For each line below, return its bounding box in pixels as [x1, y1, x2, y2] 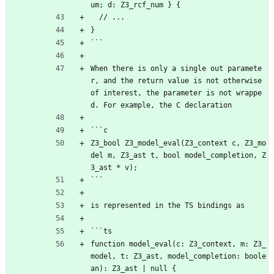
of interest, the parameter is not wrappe [91, 88, 262, 97]
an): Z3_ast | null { [91, 264, 176, 273]
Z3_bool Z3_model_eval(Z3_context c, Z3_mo [91, 138, 266, 147]
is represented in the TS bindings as [91, 201, 245, 210]
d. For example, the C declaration [91, 100, 232, 109]
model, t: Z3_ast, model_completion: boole [91, 251, 266, 261]
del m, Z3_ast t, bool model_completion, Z [91, 150, 266, 160]
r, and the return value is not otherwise [91, 76, 262, 85]
